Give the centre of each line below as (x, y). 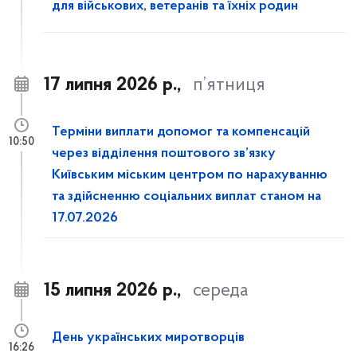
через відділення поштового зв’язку (143, 154)
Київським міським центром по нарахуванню (190, 175)
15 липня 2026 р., (112, 291)
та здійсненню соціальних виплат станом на (186, 197)
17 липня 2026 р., (112, 85)
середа (221, 291)
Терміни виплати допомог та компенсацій (181, 132)
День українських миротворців (148, 338)
